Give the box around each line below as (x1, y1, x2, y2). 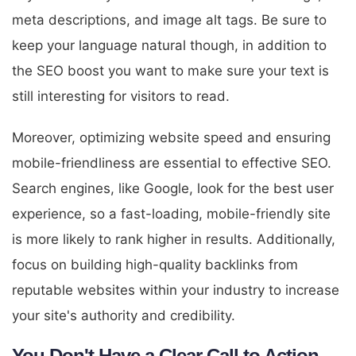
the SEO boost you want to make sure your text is (12, 62, 329, 79)
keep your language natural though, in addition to (12, 37, 327, 53)
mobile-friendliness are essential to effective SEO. (12, 154, 331, 171)
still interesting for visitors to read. (12, 87, 230, 104)
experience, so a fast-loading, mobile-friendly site (12, 205, 331, 222)
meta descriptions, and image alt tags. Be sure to (12, 11, 327, 28)
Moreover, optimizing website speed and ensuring (12, 129, 331, 145)
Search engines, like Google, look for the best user (12, 180, 334, 196)
